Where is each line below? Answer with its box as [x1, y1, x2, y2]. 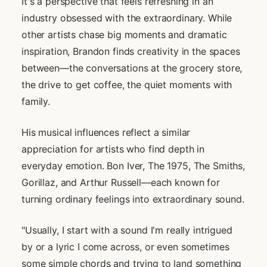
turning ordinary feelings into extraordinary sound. [21, 193, 244, 205]
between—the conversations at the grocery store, [21, 61, 243, 74]
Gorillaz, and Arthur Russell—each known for [21, 176, 220, 188]
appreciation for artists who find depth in [21, 142, 204, 155]
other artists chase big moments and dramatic [21, 28, 227, 41]
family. [21, 95, 50, 107]
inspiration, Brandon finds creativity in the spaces [21, 45, 240, 57]
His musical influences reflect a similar [21, 126, 191, 138]
